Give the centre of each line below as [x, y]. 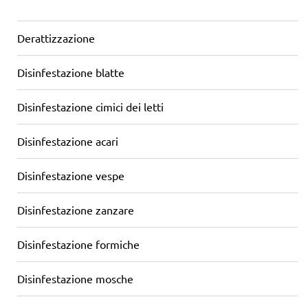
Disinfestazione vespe [71, 175]
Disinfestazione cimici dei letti [90, 106]
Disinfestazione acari [68, 141]
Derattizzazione [56, 37]
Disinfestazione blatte [71, 72]
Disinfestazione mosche [75, 278]
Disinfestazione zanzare [76, 209]
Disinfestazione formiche [78, 244]
